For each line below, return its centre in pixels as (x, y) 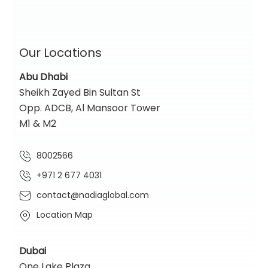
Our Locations (61, 53)
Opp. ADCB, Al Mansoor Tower (90, 108)
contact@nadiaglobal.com (92, 195)
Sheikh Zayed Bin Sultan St (80, 92)
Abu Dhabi (44, 77)
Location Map (64, 215)
